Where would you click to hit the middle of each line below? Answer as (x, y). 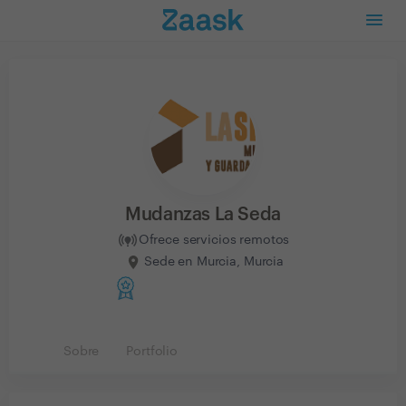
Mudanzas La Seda (203, 215)
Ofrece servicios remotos (214, 240)
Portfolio (152, 352)
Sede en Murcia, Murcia (214, 261)
